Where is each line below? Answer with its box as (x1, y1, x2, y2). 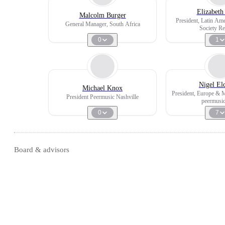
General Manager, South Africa (65, 21, 140, 28)
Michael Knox (82, 84, 123, 92)
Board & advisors (14, 146, 69, 154)
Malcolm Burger (79, 12, 126, 19)
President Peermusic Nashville (66, 93, 139, 100)
